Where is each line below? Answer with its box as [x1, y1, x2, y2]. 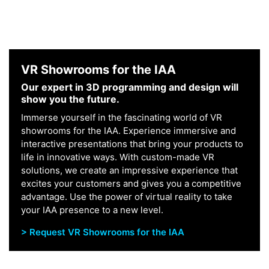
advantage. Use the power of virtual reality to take [21, 191, 232, 203]
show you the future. [21, 92, 119, 105]
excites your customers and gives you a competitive [21, 178, 241, 190]
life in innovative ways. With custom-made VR [21, 151, 214, 163]
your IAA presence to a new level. [21, 204, 163, 216]
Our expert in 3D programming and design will [21, 80, 238, 93]
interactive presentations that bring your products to [21, 138, 243, 150]
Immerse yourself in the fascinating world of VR [21, 112, 222, 124]
